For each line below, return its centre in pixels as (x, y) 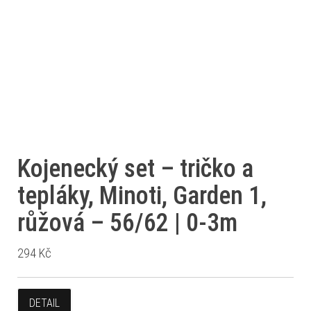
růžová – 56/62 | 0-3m (127, 223)
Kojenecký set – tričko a (135, 169)
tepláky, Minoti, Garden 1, (142, 196)
